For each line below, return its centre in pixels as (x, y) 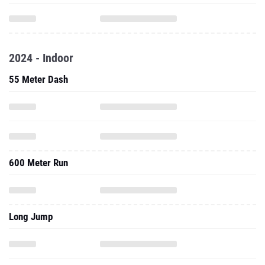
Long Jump (31, 216)
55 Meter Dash (38, 79)
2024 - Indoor (41, 58)
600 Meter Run (38, 163)
